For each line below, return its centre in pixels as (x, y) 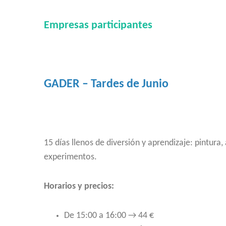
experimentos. (70, 157)
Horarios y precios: (79, 186)
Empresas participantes (98, 25)
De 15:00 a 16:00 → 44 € (109, 216)
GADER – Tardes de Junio (106, 84)
